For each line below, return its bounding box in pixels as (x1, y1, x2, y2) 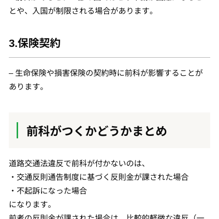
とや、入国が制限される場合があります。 (8, 4, 157, 16)
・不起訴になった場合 (8, 184, 87, 196)
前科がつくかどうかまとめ (26, 121, 167, 139)
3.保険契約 (8, 34, 61, 50)
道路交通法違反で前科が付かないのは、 (8, 156, 150, 169)
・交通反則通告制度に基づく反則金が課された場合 (8, 170, 189, 182)
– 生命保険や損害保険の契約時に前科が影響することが (8, 66, 203, 78)
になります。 (8, 197, 56, 210)
